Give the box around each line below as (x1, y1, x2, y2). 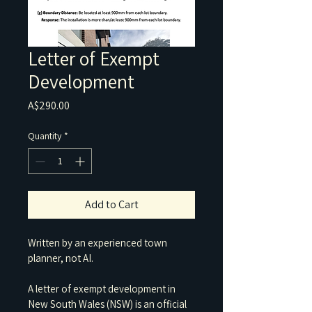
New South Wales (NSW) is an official (28, 297, 189, 311)
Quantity (28, 130, 61, 142)
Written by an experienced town (28, 236, 169, 249)
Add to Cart (84, 197, 139, 212)
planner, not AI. (28, 251, 93, 265)
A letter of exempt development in (28, 282, 178, 295)
